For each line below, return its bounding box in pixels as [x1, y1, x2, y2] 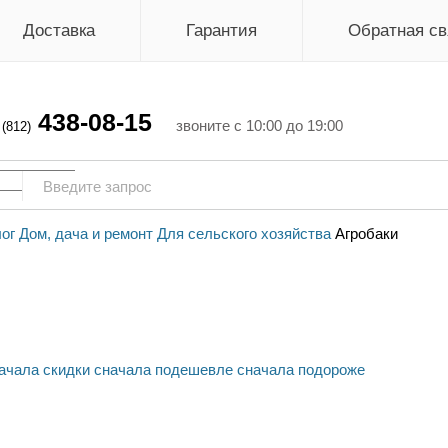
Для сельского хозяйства [156, 225, 331, 242]
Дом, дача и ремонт [18, 225, 153, 242]
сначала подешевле [93, 361, 233, 379]
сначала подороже [236, 361, 365, 379]
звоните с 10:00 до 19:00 [176, 117, 343, 134]
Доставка [23, 21, 95, 40]
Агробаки [334, 225, 398, 242]
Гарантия [186, 21, 257, 40]
